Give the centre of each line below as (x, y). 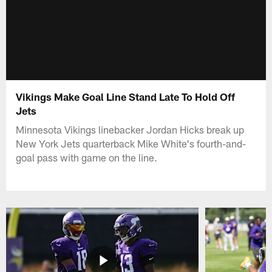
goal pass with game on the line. (87, 157)
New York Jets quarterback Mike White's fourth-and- (131, 143)
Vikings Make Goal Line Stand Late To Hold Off (126, 96)
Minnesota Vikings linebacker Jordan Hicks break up (130, 129)
